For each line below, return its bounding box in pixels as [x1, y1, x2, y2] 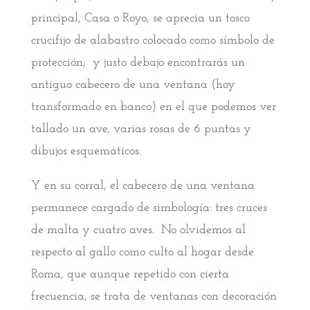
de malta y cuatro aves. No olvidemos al [30, 224, 246, 237]
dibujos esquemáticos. [30, 145, 141, 158]
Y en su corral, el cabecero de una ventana [30, 179, 255, 193]
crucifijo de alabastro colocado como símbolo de [30, 34, 275, 48]
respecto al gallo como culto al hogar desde [30, 246, 254, 259]
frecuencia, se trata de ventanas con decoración [30, 290, 277, 304]
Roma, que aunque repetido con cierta [30, 268, 229, 282]
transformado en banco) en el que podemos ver [30, 100, 276, 114]
